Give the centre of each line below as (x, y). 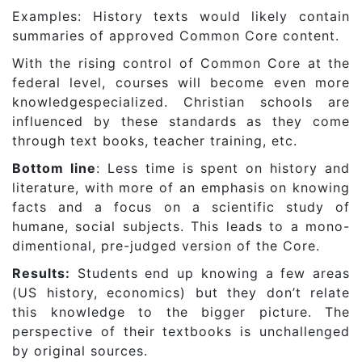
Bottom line (54, 168)
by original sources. (80, 351)
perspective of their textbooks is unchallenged (181, 332)
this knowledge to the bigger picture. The (181, 312)
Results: (41, 274)
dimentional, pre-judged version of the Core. (166, 246)
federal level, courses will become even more (181, 83)
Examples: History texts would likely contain (181, 17)
